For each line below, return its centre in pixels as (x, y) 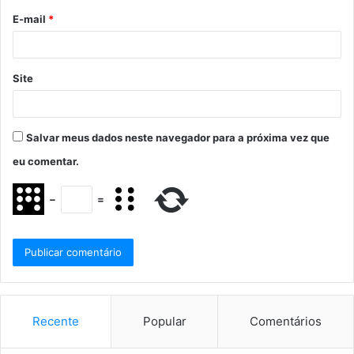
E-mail (30, 19)
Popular (164, 321)
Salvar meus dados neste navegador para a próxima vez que (178, 137)
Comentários (286, 321)
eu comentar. (46, 161)
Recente (55, 321)
